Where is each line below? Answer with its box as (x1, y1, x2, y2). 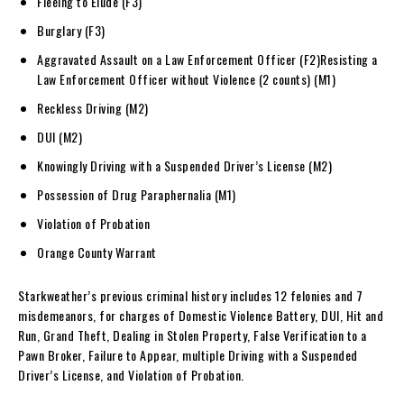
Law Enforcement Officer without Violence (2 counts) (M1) (37, 69, 335, 88)
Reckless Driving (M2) (37, 97, 149, 117)
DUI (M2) (37, 126, 82, 146)
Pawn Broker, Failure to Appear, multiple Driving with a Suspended (18, 344, 358, 364)
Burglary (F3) (37, 20, 106, 40)
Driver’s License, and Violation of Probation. (18, 364, 244, 384)
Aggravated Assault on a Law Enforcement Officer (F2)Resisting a (37, 49, 378, 69)
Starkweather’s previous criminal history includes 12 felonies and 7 (18, 285, 363, 305)
